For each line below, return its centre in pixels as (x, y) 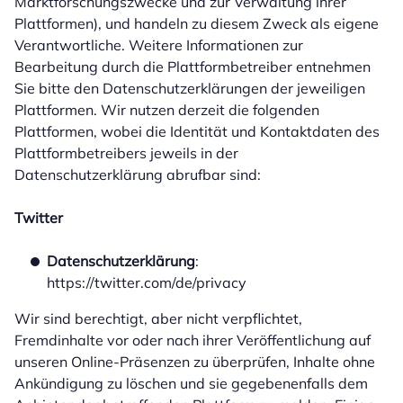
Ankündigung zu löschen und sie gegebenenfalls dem (191, 383)
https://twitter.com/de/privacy (147, 282)
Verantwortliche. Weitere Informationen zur (159, 45)
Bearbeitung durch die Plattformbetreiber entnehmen (193, 67)
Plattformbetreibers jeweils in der (126, 153)
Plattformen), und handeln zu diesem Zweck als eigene (197, 23)
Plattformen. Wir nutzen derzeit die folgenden (167, 110)
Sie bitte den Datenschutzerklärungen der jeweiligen (190, 88)
